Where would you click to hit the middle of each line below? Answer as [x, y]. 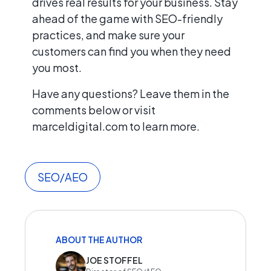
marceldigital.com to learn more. [116, 126]
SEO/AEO [63, 177]
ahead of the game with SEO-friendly [127, 18]
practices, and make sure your [108, 34]
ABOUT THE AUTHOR [99, 239]
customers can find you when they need [132, 51]
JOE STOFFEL [114, 260]
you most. [57, 67]
